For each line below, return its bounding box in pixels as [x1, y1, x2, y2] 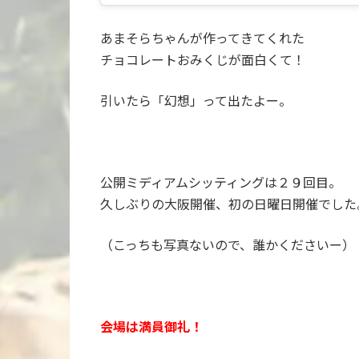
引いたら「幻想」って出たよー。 [100, 93, 292, 109]
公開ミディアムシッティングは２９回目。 [100, 175, 342, 191]
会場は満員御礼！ [100, 319, 204, 335]
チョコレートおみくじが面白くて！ [100, 52, 306, 68]
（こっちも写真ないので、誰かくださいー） [100, 237, 356, 253]
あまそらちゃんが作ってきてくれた [100, 30, 305, 46]
